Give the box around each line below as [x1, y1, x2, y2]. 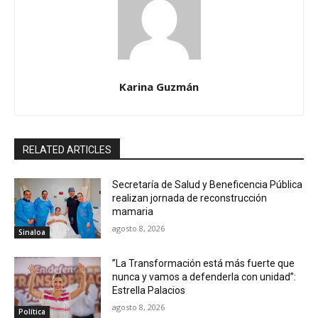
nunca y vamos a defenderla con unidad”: [112, 271, 297, 283]
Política [18, 306, 45, 317]
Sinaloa [18, 227, 45, 238]
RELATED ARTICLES [23, 143, 111, 155]
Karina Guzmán [119, 79, 199, 94]
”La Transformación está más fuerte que [112, 258, 295, 270]
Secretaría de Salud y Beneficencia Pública [112, 178, 303, 190]
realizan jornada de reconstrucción [112, 192, 268, 204]
